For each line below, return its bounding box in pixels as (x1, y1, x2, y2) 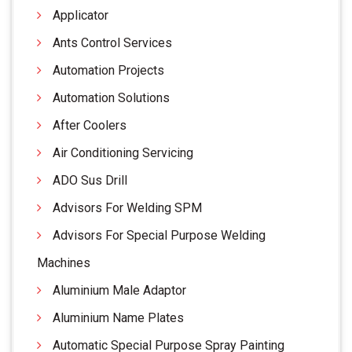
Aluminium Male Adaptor (53, 282, 186, 298)
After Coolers (53, 117, 126, 133)
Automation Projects (53, 62, 164, 78)
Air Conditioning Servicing (53, 145, 193, 160)
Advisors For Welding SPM (53, 200, 202, 215)
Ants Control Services (53, 35, 172, 50)
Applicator (53, 7, 108, 23)
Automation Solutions (53, 90, 170, 105)
